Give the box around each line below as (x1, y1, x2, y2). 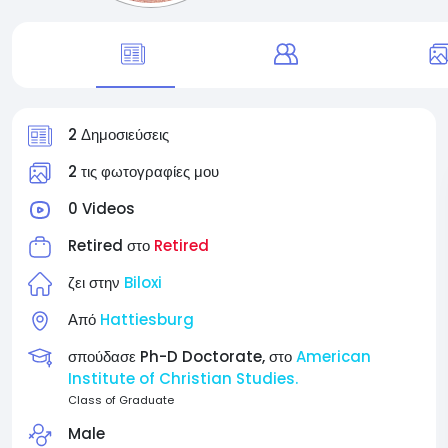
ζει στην (68, 272, 124, 293)
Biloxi (124, 272, 162, 293)
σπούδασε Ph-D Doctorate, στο (68, 346, 296, 367)
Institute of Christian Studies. (68, 368, 298, 389)
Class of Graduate (68, 392, 174, 408)
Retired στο (68, 235, 154, 256)
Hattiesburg (100, 309, 194, 330)
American (296, 346, 371, 367)
